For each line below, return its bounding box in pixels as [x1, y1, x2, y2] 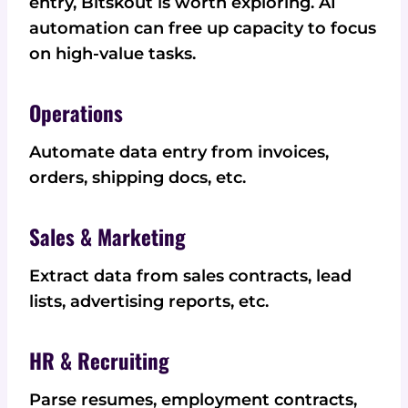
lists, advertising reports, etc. [29, 291, 269, 311]
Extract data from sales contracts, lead [29, 265, 352, 286]
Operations [29, 97, 123, 129]
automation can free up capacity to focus [29, 17, 376, 38]
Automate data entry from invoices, [29, 141, 329, 162]
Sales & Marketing [29, 221, 186, 253]
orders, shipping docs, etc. [29, 167, 246, 188]
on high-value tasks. [29, 43, 196, 64]
